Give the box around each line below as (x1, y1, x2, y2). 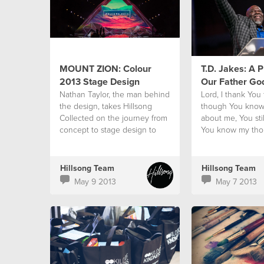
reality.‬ (59, 136, 82, 147)
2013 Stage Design (59, 75, 140, 88)
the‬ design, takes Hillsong (59, 100, 152, 111)
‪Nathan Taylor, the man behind (59, 88, 170, 100)
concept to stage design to (59, 124, 156, 135)
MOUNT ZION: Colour (59, 62, 151, 75)
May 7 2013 (215, 176, 257, 187)
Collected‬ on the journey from (59, 112, 167, 123)
